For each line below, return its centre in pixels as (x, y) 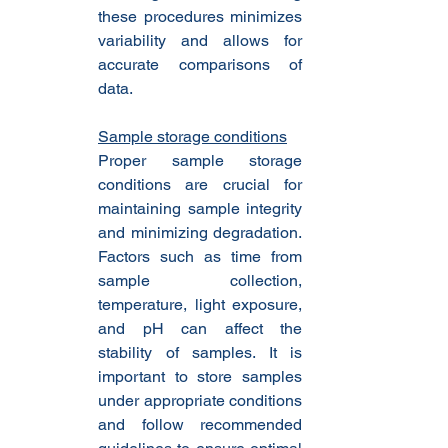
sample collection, (200, 281)
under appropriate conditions (200, 401)
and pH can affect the (200, 329)
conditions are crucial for (200, 185)
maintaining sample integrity (200, 209)
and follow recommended (200, 425)
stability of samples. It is (200, 353)
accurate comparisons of (200, 65)
